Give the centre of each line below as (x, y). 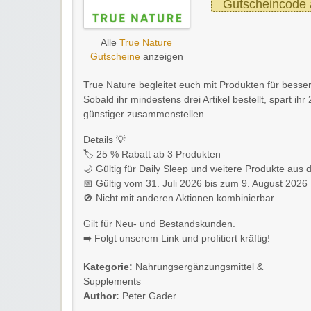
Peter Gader (148, 296)
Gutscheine (115, 57)
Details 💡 (104, 140)
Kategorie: (108, 267)
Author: (101, 296)
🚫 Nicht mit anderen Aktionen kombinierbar (179, 199)
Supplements (112, 282)
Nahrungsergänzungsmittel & (199, 267)
